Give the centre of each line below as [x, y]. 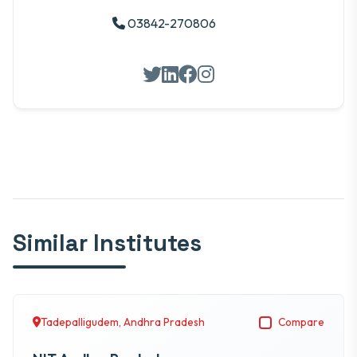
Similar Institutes [107, 243]
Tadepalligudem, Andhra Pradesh [123, 322]
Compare [301, 322]
